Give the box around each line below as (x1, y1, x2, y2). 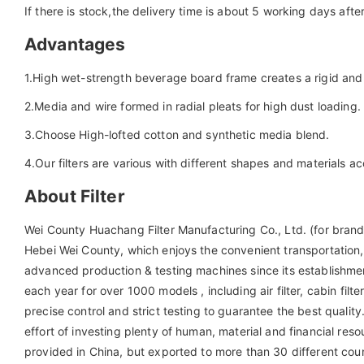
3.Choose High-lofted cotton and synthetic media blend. (24, 127, 330, 141)
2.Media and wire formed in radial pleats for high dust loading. (24, 98, 361, 113)
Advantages (24, 33, 126, 54)
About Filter (24, 185, 125, 206)
